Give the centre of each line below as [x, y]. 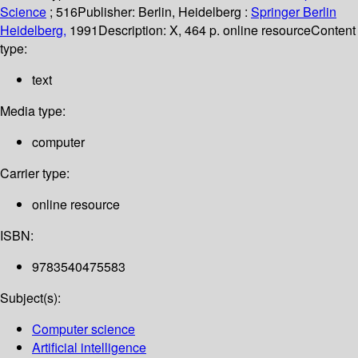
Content [333, 30]
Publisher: [108, 12]
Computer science [84, 329]
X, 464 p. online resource [240, 30]
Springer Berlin [294, 12]
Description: [134, 30]
